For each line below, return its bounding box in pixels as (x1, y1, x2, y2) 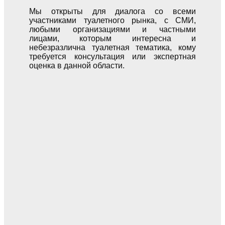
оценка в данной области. (29, 61, 125, 70)
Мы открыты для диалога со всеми (29, 7, 196, 16)
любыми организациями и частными (29, 25, 196, 34)
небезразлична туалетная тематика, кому (29, 43, 196, 52)
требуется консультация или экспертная (29, 52, 196, 61)
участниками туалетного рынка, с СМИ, (29, 16, 196, 25)
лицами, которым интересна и (29, 34, 196, 43)
